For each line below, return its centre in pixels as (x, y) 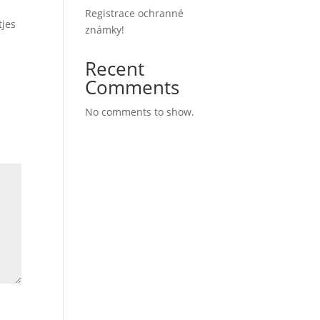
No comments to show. (140, 112)
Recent (115, 69)
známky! (105, 30)
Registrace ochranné (135, 13)
